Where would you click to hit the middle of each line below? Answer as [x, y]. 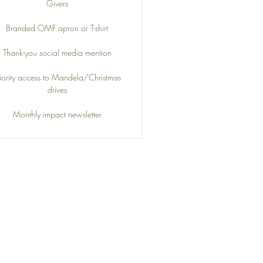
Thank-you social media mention [57, 53]
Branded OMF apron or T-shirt [57, 28]
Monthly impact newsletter [57, 114]
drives [57, 90]
